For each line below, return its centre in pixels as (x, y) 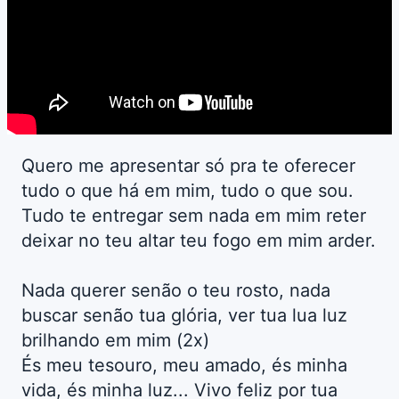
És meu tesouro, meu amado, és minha (184, 366)
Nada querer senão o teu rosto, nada (176, 291)
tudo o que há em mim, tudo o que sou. (187, 191)
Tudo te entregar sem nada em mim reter (194, 216)
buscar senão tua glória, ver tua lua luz (184, 316)
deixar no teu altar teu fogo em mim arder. (199, 241)
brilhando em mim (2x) (115, 341)
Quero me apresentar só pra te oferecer (188, 166)
